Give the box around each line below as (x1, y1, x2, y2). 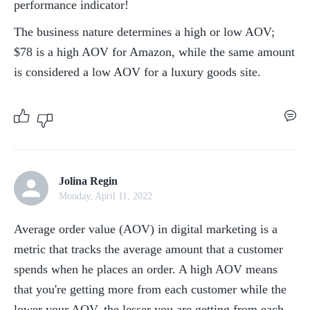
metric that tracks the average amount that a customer (14, 242, 283, 256)
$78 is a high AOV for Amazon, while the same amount (14, 45, 295, 59)
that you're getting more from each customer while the (14, 282, 286, 296)
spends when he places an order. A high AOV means (14, 262, 277, 276)
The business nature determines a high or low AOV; (14, 25, 275, 39)
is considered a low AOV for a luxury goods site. (14, 65, 261, 79)
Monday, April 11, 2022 (59, 190, 152, 201)
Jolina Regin (59, 174, 118, 187)
